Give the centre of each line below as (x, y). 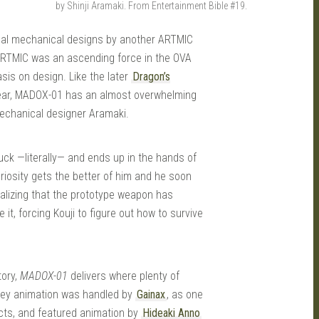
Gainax (151, 294)
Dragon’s (151, 76)
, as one (185, 294)
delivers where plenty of (124, 276)
